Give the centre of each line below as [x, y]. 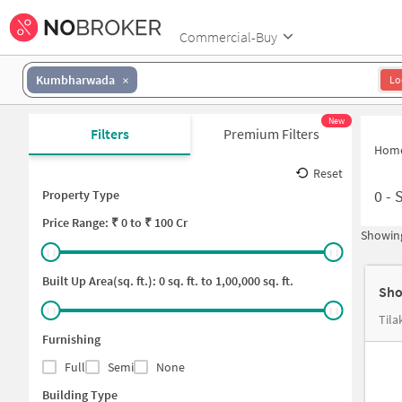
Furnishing [71, 339]
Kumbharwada [75, 79]
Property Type [81, 195]
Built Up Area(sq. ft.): [100, 281]
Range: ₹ [95, 223]
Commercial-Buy [228, 36]
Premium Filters [271, 134]
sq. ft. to [189, 281]
